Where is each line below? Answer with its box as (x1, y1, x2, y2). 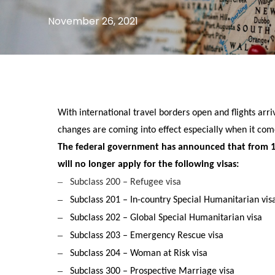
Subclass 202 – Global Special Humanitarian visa (70, 213, 263, 223)
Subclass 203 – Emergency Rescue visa (70, 231, 224, 241)
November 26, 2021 (48, 14, 139, 29)
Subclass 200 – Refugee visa (70, 177, 182, 188)
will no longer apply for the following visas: (58, 160, 239, 170)
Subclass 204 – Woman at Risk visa (70, 249, 208, 259)
